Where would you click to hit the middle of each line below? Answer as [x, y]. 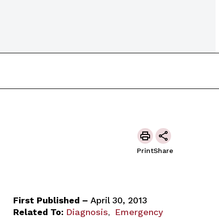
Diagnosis [87, 212]
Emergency [139, 212]
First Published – [52, 200]
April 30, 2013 [119, 200]
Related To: [38, 212]
